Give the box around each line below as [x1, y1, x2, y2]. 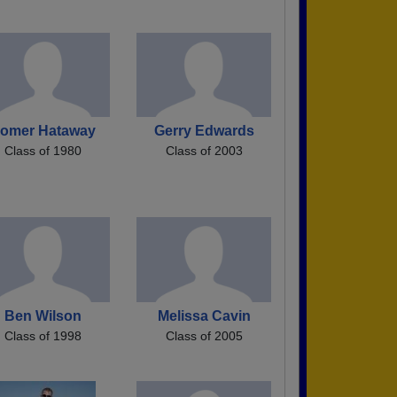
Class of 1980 [4, 144, 82, 159]
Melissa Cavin [157, 307, 251, 323]
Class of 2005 [165, 328, 243, 343]
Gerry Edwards [153, 123, 254, 139]
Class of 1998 [4, 328, 82, 343]
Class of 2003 [165, 144, 243, 159]
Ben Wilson [4, 307, 82, 323]
